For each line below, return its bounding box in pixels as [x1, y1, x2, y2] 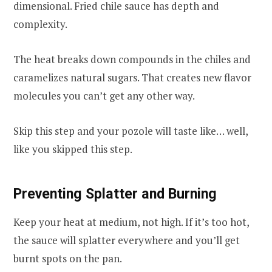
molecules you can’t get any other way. [13, 89, 195, 103]
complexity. [13, 16, 67, 31]
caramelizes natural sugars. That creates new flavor [13, 70, 251, 85]
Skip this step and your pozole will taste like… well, [13, 124, 248, 138]
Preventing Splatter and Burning [13, 185, 217, 202]
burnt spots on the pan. [13, 251, 122, 265]
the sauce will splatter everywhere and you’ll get [13, 233, 240, 247]
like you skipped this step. [13, 142, 132, 157]
